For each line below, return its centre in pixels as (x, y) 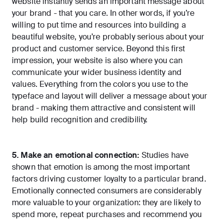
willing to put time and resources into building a (99, 25)
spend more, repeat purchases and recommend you (107, 215)
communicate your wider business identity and (97, 73)
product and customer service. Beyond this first (99, 49)
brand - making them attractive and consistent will (104, 108)
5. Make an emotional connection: (77, 155)
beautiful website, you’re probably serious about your (108, 37)
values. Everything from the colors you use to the (100, 84)
